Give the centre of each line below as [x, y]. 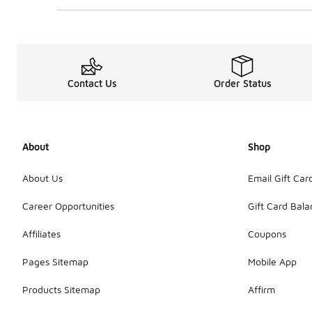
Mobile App [272, 262]
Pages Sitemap [55, 262]
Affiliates [41, 234]
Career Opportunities [68, 206]
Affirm [262, 290]
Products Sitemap [61, 290]
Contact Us [92, 83]
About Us [42, 178]
